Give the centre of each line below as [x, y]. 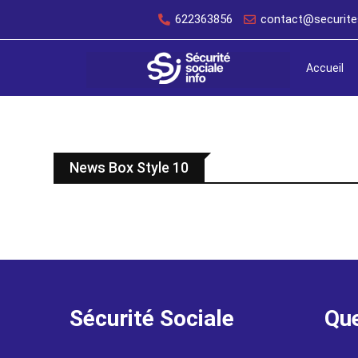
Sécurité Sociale [151, 318]
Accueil [324, 68]
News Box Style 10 [129, 167]
